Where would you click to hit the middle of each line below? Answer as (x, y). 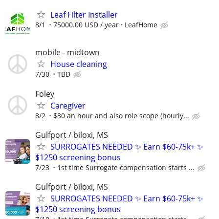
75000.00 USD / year (86, 25)
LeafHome (141, 25)
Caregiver (68, 105)
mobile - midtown (67, 53)
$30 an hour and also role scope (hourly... (121, 115)
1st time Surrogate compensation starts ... (126, 167)
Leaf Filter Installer (84, 15)
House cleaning (79, 64)
